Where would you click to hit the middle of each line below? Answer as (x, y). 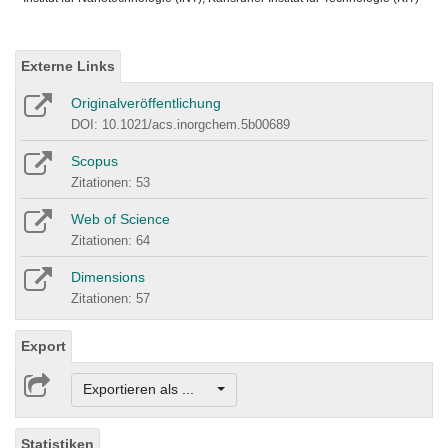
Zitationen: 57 (110, 299)
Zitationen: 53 (110, 183)
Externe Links (68, 66)
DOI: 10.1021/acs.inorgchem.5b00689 (180, 125)
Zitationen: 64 (110, 241)
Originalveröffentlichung (146, 103)
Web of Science (120, 219)
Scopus (94, 161)
